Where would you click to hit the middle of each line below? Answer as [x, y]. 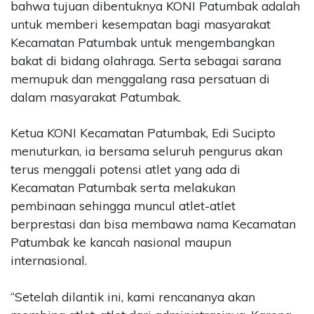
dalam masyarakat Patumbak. [96, 97]
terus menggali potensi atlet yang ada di [125, 170]
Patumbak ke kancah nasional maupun [121, 243]
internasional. [49, 261]
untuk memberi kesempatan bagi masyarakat [141, 24]
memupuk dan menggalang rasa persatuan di [140, 78]
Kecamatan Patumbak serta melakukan [123, 188]
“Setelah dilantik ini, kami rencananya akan [133, 296]
